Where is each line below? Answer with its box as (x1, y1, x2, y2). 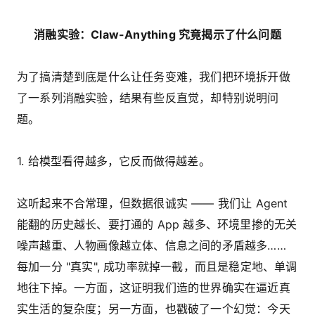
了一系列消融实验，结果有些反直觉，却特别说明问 (17, 91, 279, 105)
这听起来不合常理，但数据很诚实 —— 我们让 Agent (17, 196, 288, 211)
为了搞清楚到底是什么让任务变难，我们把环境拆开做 (17, 70, 290, 84)
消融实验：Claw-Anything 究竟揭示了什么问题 (34, 27, 281, 42)
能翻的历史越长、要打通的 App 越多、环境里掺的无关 (17, 217, 297, 232)
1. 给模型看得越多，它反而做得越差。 (17, 154, 210, 169)
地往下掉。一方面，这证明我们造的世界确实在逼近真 (17, 281, 290, 295)
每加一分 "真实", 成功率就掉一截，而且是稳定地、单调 (17, 259, 297, 274)
